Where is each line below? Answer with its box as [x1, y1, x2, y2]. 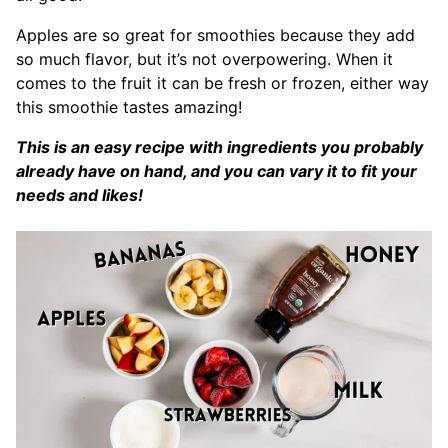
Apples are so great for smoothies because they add [16, 25, 415, 45]
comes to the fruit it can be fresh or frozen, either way [16, 73, 429, 93]
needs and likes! [16, 185, 143, 205]
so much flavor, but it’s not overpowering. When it [16, 49, 393, 69]
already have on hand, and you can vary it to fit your [16, 161, 417, 181]
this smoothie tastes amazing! [16, 97, 242, 117]
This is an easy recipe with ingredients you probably [16, 137, 423, 157]
